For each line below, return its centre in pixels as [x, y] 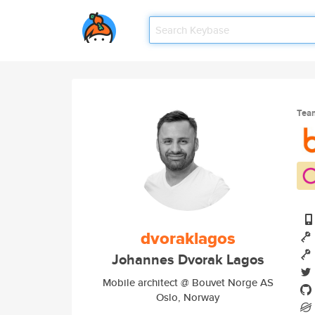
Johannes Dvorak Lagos [188, 260]
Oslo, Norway [188, 297]
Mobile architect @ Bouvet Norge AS [188, 282]
